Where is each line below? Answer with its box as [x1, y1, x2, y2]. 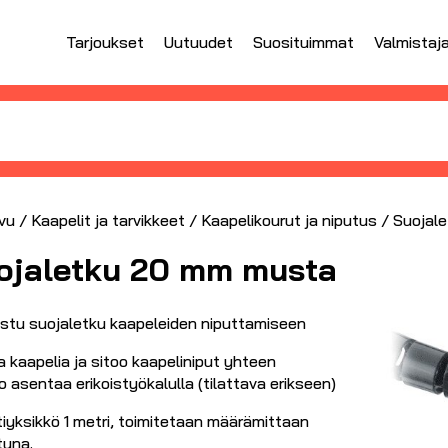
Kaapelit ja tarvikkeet [31, 209, 185, 230]
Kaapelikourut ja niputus [201, 209, 377, 230]
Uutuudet [164, 32, 233, 53]
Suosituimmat [253, 32, 354, 53]
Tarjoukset [66, 32, 144, 53]
